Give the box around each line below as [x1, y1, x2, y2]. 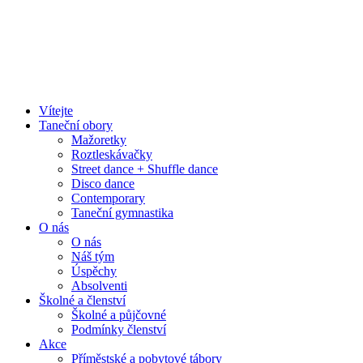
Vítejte [39, 104, 73, 117]
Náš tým [71, 250, 114, 263]
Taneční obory [39, 118, 113, 132]
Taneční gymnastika [71, 206, 173, 220]
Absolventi [71, 279, 127, 293]
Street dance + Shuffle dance [71, 162, 218, 176]
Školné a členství [39, 293, 126, 307]
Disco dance [71, 177, 135, 190]
